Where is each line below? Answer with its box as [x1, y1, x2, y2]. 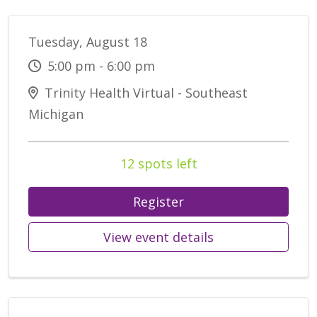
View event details [103, 229, 214, 246]
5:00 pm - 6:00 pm [44, 57, 155, 75]
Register [133, 193, 184, 211]
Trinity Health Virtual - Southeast [41, 84, 248, 102]
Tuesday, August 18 [28, 33, 147, 51]
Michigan [28, 105, 83, 123]
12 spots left [120, 155, 197, 173]
